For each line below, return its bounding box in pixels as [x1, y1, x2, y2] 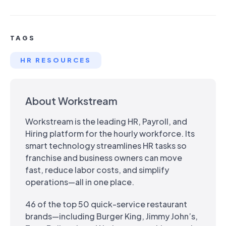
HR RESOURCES [20, 55, 91, 64]
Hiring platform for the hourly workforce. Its [25, 128, 195, 139]
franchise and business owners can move [25, 152, 182, 163]
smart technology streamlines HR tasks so [25, 140, 187, 151]
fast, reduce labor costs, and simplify [25, 164, 169, 175]
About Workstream [25, 94, 118, 107]
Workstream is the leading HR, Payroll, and [25, 116, 187, 127]
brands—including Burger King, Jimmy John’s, [25, 210, 198, 221]
